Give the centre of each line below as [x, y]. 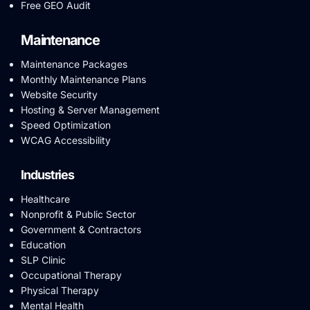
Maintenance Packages [74, 64]
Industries [48, 174]
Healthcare [45, 199]
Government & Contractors [81, 229]
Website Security [59, 94]
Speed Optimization [66, 125]
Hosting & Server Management [90, 109]
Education [43, 244]
